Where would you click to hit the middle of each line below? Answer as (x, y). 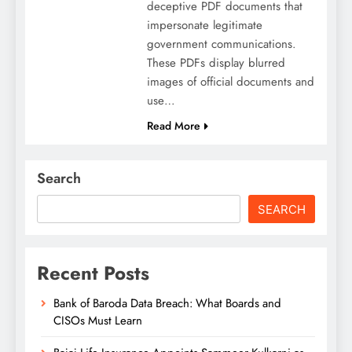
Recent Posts (93, 273)
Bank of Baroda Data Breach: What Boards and (167, 303)
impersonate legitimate (204, 25)
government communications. (221, 44)
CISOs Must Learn (98, 320)
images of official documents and (230, 81)
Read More (173, 125)
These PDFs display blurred (216, 62)
